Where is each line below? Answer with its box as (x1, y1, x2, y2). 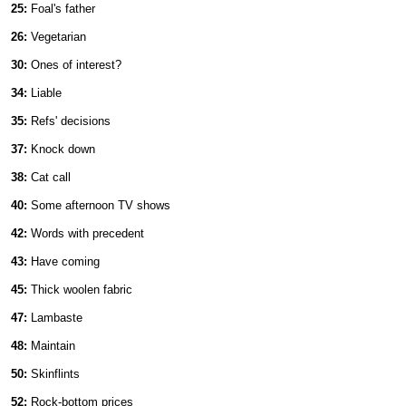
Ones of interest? (27, 58, 121, 72)
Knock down (27, 142, 95, 156)
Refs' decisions (27, 114, 111, 128)
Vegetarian (27, 30, 86, 43)
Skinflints (27, 367, 80, 381)
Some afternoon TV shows (27, 198, 170, 212)
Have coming (27, 255, 100, 268)
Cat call (27, 170, 71, 184)
